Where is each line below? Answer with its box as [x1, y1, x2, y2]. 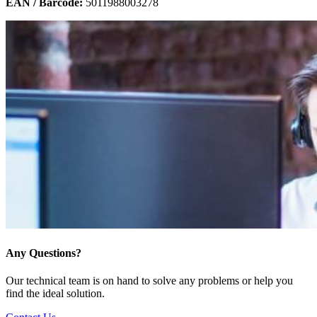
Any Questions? [6, 246, 81, 259]
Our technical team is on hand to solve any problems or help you [6, 274, 293, 287]
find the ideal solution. [6, 287, 105, 299]
